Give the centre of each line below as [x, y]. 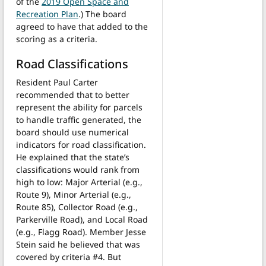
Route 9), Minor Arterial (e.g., [74, 194]
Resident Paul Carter [57, 82]
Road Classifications [72, 64]
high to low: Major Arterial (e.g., [79, 182]
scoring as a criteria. [57, 39]
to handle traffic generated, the [79, 119]
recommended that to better [73, 94]
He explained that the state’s [73, 157]
